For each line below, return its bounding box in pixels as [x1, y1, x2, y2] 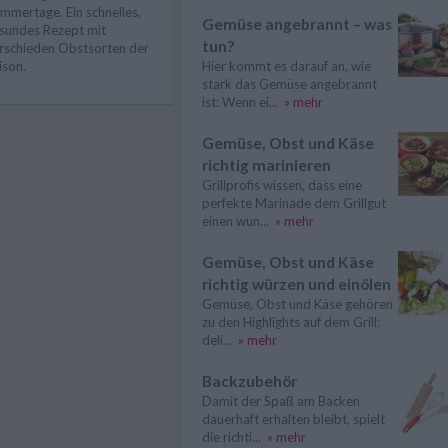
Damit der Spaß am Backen [202, 393, 360, 409]
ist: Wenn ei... [202, 94, 278, 110]
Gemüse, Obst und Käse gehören [202, 296, 393, 312]
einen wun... [202, 213, 269, 229]
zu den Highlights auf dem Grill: [202, 314, 380, 330]
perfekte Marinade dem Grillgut [202, 195, 386, 211]
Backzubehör [202, 372, 297, 390]
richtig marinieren [202, 156, 331, 174]
